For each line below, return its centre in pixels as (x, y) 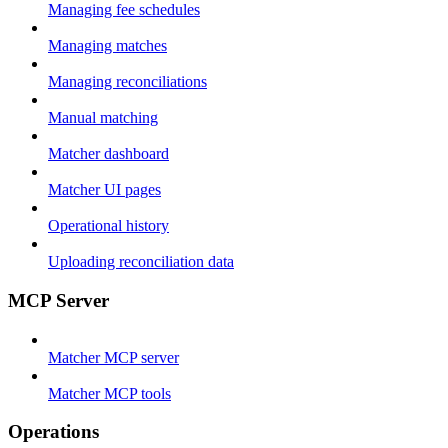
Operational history (108, 226)
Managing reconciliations (127, 82)
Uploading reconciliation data (141, 262)
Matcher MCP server (113, 357)
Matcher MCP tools (109, 393)
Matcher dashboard (108, 154)
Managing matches (107, 46)
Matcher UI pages (104, 190)
